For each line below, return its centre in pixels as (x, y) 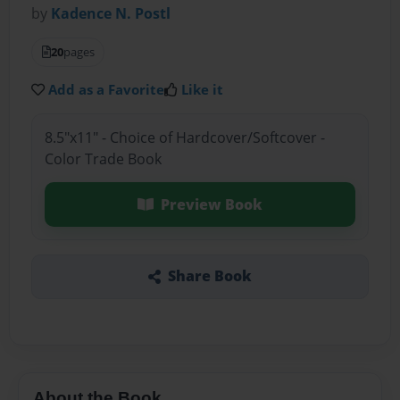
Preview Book (211, 204)
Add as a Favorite (107, 90)
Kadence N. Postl (111, 14)
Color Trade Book (103, 158)
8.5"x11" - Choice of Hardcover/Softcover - (184, 137)
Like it (203, 90)
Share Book (209, 276)
